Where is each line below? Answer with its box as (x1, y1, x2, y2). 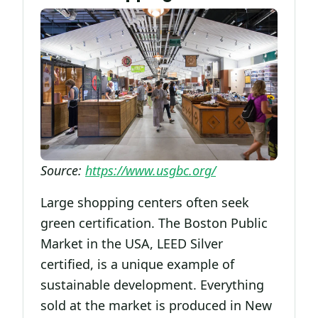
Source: (40, 161, 85, 179)
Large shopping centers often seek (40, 193, 249, 211)
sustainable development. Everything (40, 275, 264, 293)
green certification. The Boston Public (40, 214, 268, 231)
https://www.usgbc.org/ (85, 161, 216, 179)
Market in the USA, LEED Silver (40, 234, 223, 252)
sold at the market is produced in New (40, 296, 272, 314)
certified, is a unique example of (40, 255, 234, 273)
